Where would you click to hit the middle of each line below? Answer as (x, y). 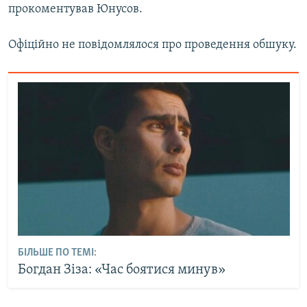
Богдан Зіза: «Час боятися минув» (121, 270)
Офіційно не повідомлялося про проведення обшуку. (152, 45)
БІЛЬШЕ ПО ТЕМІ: (57, 253)
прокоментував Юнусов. (75, 9)
